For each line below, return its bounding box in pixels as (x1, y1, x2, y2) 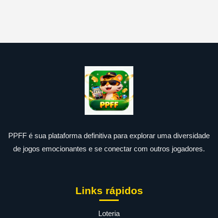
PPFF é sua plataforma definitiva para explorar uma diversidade (8, 131, 210, 140)
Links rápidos (75, 185, 143, 196)
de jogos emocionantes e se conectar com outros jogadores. (13, 145, 205, 153)
